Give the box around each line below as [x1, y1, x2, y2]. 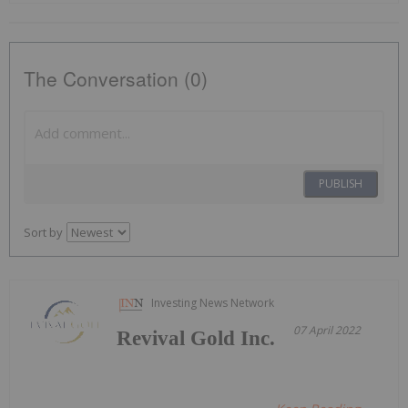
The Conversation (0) [24, 64, 208, 92]
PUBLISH [319, 175, 362, 191]
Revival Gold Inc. [117, 326, 276, 350]
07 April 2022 [293, 321, 362, 338]
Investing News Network [151, 294, 275, 311]
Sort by [24, 223, 63, 240]
